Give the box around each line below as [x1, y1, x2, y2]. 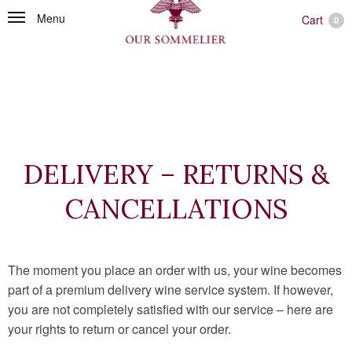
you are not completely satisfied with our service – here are [8, 300, 333, 318]
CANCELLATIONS [64, 192, 288, 225]
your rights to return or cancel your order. [8, 320, 231, 338]
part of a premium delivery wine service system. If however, [8, 280, 333, 299]
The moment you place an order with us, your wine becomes [8, 261, 342, 279]
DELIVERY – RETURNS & [23, 157, 329, 191]
